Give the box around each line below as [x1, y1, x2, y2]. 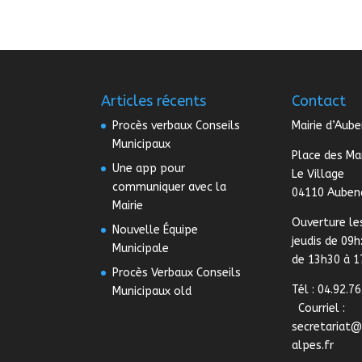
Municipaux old [112, 284, 192, 298]
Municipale [112, 241, 169, 255]
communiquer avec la [112, 179, 226, 194]
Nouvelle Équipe [112, 222, 198, 237]
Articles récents [101, 91, 206, 110]
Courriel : [292, 301, 346, 315]
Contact [292, 91, 347, 110]
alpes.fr [292, 338, 335, 352]
